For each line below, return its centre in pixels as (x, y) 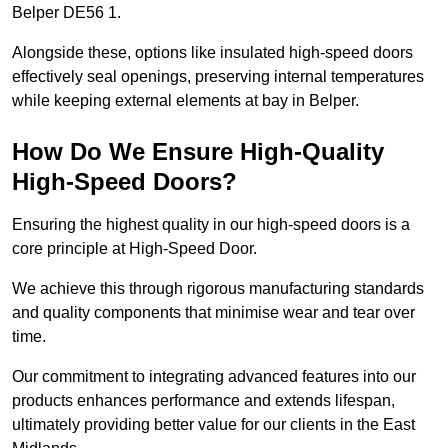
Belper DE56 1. (66, 13)
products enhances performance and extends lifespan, (203, 401)
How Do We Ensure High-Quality (198, 152)
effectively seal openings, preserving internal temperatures (218, 77)
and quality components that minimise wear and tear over (213, 313)
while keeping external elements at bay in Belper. (185, 101)
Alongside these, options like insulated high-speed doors (212, 53)
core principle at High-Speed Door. (134, 249)
